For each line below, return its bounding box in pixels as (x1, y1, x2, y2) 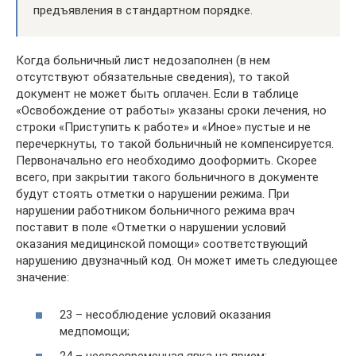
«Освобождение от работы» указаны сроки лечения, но (16, 103, 327, 118)
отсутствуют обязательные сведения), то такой (16, 70, 289, 84)
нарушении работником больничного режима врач (16, 203, 295, 218)
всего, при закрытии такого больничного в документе (16, 170, 319, 184)
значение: (16, 270, 69, 284)
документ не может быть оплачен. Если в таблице (16, 87, 299, 101)
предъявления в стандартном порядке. (33, 3, 253, 17)
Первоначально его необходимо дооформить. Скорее (16, 153, 317, 168)
